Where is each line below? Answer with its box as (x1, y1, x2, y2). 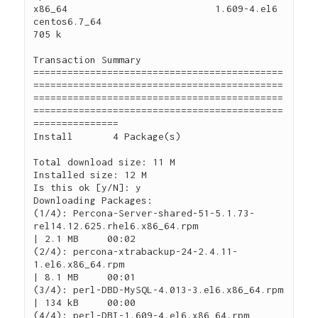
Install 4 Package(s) (33, 130, 182, 142)
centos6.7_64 (33, 15, 102, 27)
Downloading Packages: (33, 194, 153, 206)
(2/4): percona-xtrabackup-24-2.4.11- (33, 245, 238, 257)
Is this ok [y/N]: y (33, 181, 142, 193)
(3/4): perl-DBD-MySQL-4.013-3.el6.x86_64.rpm (33, 283, 284, 295)
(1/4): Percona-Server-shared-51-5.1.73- (33, 207, 256, 219)
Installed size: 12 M (33, 168, 148, 180)
